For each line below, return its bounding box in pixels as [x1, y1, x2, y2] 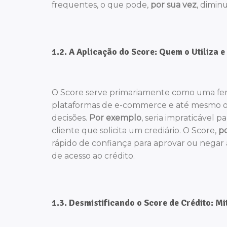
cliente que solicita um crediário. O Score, [52, 126, 218, 136]
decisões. [52, 113, 89, 123]
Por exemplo [89, 113, 141, 123]
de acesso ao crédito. [52, 151, 135, 161]
